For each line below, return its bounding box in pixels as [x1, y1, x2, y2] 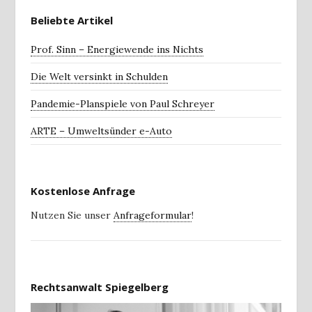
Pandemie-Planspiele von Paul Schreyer [31, 97, 214, 110]
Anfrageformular [114, 209, 192, 221]
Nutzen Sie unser [31, 209, 114, 221]
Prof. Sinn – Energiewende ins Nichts [31, 43, 203, 56]
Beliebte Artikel [31, 13, 113, 27]
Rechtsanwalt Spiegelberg [31, 280, 169, 294]
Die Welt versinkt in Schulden [31, 70, 168, 83]
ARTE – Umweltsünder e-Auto [31, 125, 172, 137]
